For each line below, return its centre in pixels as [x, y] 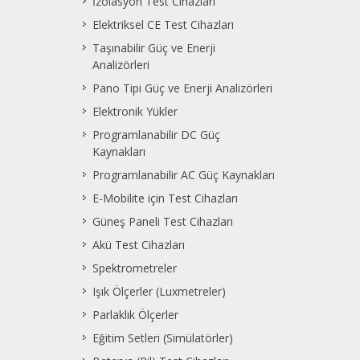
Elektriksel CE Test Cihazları [163, 24]
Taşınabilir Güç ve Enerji [154, 47]
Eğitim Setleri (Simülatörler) [163, 337]
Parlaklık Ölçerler [135, 314]
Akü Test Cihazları [139, 244]
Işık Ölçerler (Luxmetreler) [159, 291]
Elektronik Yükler [135, 111]
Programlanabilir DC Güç [156, 134]
